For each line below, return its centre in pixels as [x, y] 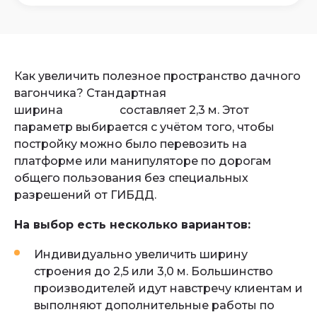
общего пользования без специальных [131, 178]
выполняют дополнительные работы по [154, 305]
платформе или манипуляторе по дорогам [143, 161]
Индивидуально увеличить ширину [141, 254]
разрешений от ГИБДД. [85, 195]
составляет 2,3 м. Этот [184, 110]
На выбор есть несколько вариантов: [132, 225]
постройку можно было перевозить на [131, 144]
